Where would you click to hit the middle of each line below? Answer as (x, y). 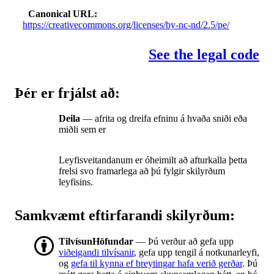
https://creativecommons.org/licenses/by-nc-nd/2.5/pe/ (126, 24)
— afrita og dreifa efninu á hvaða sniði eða (164, 119)
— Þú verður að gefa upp (183, 242)
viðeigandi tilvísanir (96, 253)
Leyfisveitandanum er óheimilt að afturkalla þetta (153, 160)
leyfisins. (76, 182)
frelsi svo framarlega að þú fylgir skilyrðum (142, 171)
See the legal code (204, 54)
